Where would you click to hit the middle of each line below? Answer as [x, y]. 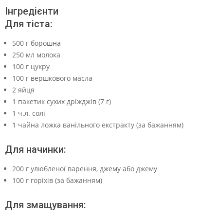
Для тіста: [29, 24]
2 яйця [23, 90]
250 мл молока [36, 54]
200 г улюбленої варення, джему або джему [85, 168]
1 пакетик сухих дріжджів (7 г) [62, 101]
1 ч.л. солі [29, 113]
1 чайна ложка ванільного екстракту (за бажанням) [98, 125]
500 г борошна [36, 43]
